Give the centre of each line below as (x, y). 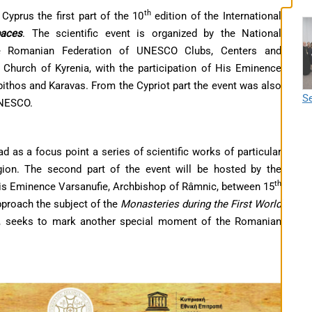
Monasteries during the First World (201, 204)
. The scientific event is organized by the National (152, 33)
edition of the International (216, 16)
